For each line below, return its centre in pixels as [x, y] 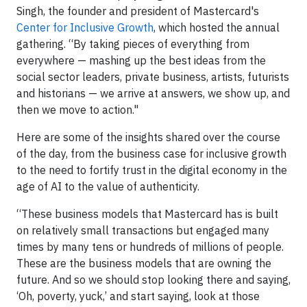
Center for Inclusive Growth [85, 27]
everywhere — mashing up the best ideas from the [141, 60]
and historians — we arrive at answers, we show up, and [153, 93]
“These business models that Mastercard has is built [147, 213]
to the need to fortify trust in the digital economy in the [152, 170]
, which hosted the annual [217, 27]
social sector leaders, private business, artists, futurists [153, 76]
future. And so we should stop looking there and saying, [153, 279]
